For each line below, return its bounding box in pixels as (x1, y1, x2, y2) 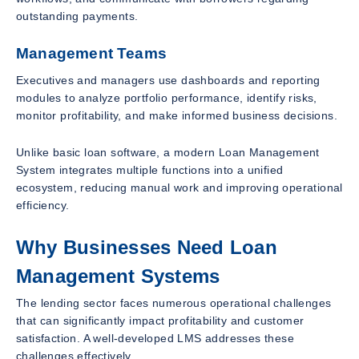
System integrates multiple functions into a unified (16, 163, 284, 176)
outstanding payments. (16, 9, 139, 22)
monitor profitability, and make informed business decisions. (16, 108, 337, 122)
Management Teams (16, 44, 167, 62)
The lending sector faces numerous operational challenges (16, 296, 332, 310)
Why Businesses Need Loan (16, 236, 277, 258)
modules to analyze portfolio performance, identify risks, (16, 91, 317, 104)
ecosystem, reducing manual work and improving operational (16, 180, 343, 194)
